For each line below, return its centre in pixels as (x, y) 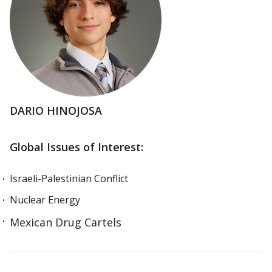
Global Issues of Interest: (76, 147)
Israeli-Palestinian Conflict (69, 178)
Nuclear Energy (45, 200)
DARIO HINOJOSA (56, 110)
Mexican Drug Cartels (66, 222)
